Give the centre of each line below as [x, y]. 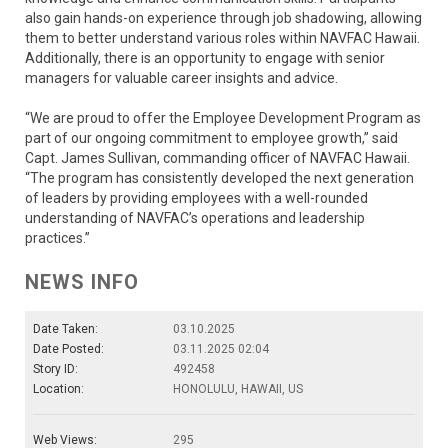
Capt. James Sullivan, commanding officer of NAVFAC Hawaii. [217, 157]
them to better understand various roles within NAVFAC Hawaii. [222, 37]
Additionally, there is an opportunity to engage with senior [205, 57]
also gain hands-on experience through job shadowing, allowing [223, 17]
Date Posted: [68, 348]
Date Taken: [65, 328]
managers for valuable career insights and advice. [181, 77]
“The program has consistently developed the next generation [219, 177]
